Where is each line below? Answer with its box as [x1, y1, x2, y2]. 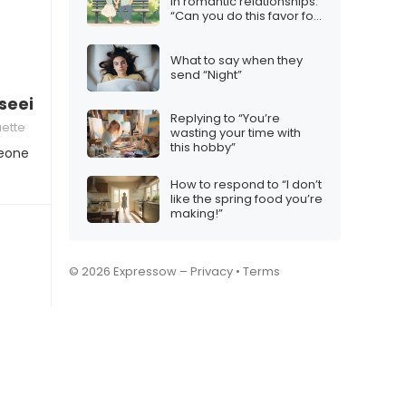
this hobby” [170, 139, 236, 157]
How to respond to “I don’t [170, 175, 322, 193]
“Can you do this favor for [170, 7, 318, 25]
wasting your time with [170, 124, 301, 142]
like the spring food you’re [170, 189, 323, 208]
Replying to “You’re [170, 110, 280, 128]
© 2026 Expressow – [69, 263, 190, 281]
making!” [170, 204, 223, 222]
